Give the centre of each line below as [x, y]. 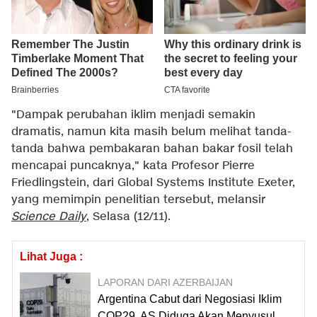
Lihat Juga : [51, 257]
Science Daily [49, 217]
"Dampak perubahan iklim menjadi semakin [133, 115]
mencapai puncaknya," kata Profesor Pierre [133, 166]
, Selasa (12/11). [128, 217]
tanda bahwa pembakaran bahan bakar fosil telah [152, 149]
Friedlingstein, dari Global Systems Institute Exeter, [153, 183]
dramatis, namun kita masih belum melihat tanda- [151, 132]
